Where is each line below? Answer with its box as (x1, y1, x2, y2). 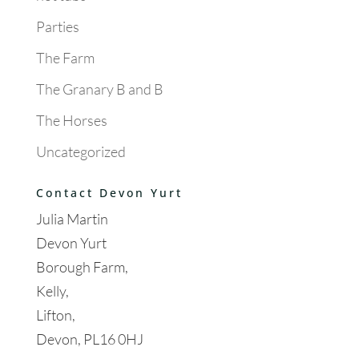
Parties (35, 17, 79, 35)
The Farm (35, 48, 95, 67)
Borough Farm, (35, 257, 128, 276)
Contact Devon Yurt (35, 184, 183, 200)
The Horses (35, 111, 107, 129)
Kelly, (35, 281, 69, 300)
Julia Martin (35, 209, 108, 228)
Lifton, (35, 305, 75, 324)
